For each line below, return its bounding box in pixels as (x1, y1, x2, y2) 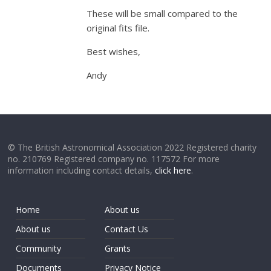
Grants (105, 243, 131, 254)
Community (16, 243, 62, 254)
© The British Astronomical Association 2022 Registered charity (8, 142, 257, 153)
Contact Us (105, 223, 149, 235)
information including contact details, (8, 165, 155, 176)
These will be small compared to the (87, 7, 238, 19)
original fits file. (87, 22, 150, 34)
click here (155, 165, 192, 176)
